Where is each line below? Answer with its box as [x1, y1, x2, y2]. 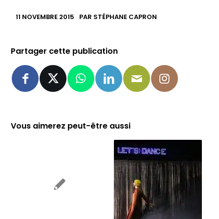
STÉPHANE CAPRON [93, 12, 157, 22]
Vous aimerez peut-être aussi [11, 120, 131, 132]
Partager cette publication [11, 45, 118, 57]
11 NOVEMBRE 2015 [16, 12, 75, 22]
